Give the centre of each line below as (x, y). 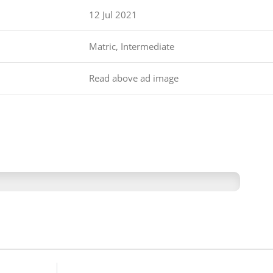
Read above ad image (134, 78)
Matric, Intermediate (132, 47)
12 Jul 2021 (113, 15)
